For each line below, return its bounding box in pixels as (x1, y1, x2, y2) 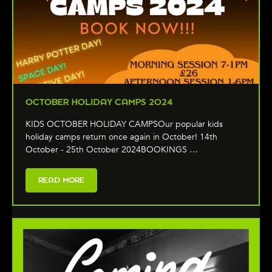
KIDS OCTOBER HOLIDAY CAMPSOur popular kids (25, 118, 223, 131)
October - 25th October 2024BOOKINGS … (25, 144, 198, 156)
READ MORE (38, 175, 84, 185)
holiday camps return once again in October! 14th (25, 131, 217, 143)
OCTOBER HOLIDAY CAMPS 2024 (25, 97, 173, 107)
